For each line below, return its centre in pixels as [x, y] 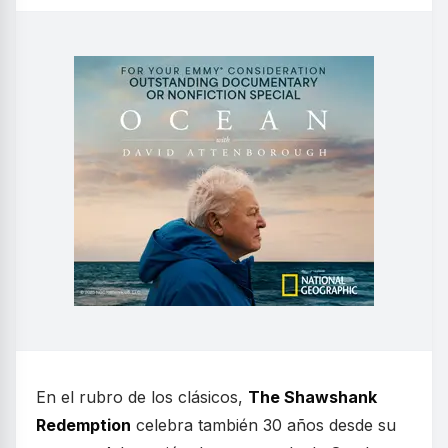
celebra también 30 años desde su [263, 425]
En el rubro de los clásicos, [142, 397]
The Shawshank [312, 397]
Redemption [83, 425]
